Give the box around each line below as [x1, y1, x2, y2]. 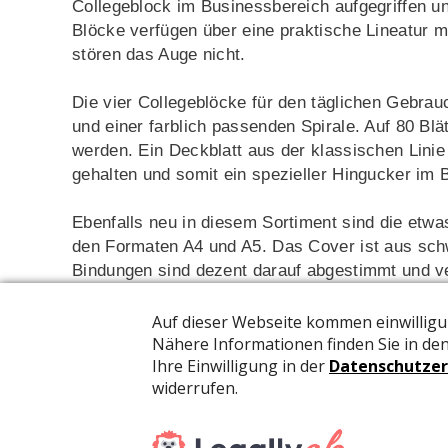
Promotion [72, 358, 142, 375]
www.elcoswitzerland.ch [72, 309, 258, 328]
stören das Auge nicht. [72, 45, 246, 64]
